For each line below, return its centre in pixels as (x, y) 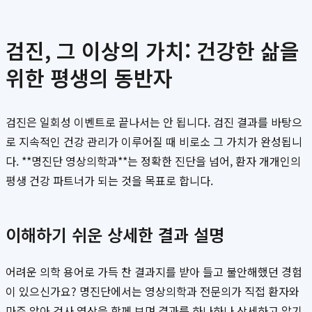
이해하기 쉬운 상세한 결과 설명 (115, 235)
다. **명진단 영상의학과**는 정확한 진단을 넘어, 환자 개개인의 (153, 161)
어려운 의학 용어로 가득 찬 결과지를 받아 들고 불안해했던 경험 (154, 272)
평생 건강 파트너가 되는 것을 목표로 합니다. (109, 181)
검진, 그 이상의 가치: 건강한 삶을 (153, 50)
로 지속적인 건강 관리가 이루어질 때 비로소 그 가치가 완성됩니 (154, 142)
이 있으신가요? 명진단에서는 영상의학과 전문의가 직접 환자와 (153, 291)
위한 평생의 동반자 (89, 78)
